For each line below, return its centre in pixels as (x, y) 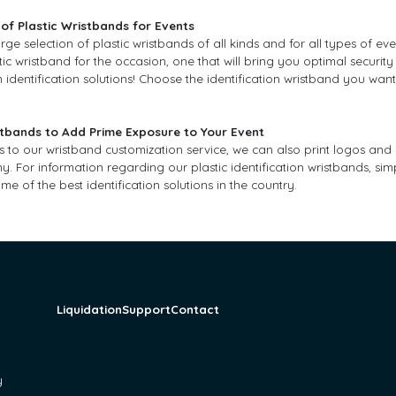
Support (147, 310)
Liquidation (90, 310)
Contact (195, 310)
